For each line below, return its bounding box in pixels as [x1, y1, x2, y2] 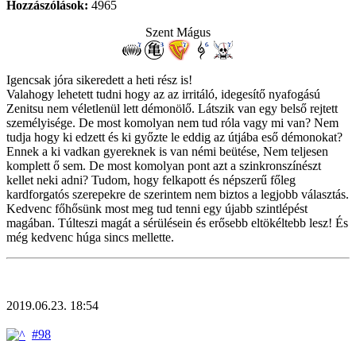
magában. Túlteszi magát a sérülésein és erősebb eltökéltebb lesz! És [6, 215, 348, 230]
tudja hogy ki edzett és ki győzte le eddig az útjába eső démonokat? [6, 130, 342, 144]
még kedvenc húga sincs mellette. [6, 230, 174, 244]
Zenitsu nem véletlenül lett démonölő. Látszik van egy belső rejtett [6, 101, 338, 115]
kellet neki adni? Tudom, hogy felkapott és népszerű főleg [6, 172, 296, 187]
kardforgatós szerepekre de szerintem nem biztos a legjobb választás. [6, 187, 349, 201]
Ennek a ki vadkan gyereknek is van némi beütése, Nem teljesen [6, 144, 328, 158]
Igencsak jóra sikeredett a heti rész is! [6, 72, 192, 87]
